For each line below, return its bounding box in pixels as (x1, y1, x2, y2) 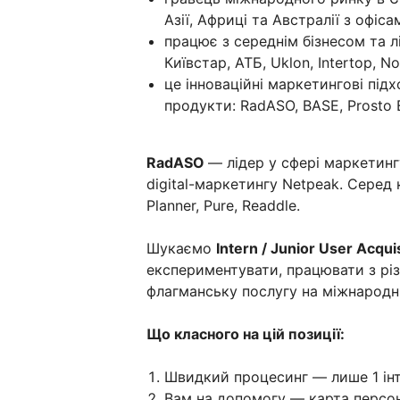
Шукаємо (146, 239, 216, 257)
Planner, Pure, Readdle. (146, 196, 300, 214)
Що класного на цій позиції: (146, 325, 345, 343)
